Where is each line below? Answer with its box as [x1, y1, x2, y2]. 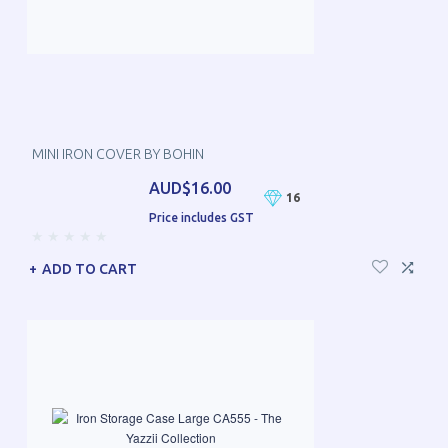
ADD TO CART [42, 261, 137, 278]
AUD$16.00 [148, 179, 231, 198]
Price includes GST [148, 211, 254, 225]
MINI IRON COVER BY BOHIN [32, 146, 204, 163]
